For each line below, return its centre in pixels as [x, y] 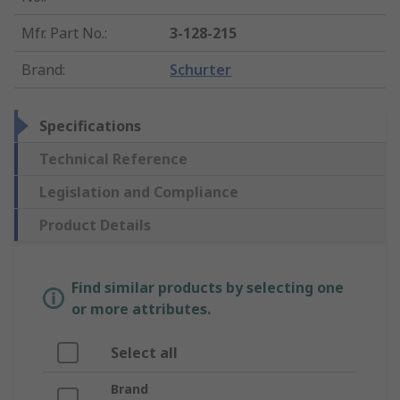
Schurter [201, 70]
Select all [144, 353]
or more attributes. [141, 309]
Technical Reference [113, 159]
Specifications [90, 126]
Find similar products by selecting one [208, 288]
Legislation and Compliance [139, 192]
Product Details [95, 225]
